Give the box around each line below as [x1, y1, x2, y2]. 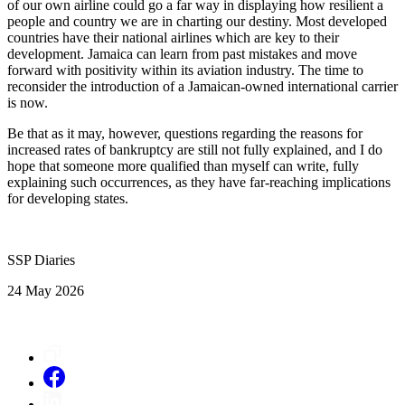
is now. [7, 94, 48, 110]
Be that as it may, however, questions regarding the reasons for [7, 125, 363, 141]
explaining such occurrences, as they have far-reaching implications [7, 174, 391, 190]
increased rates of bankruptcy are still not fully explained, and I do [7, 141, 382, 157]
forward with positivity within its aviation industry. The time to [7, 61, 363, 78]
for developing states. [7, 190, 128, 206]
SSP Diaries [7, 251, 75, 268]
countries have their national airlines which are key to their [7, 29, 339, 45]
